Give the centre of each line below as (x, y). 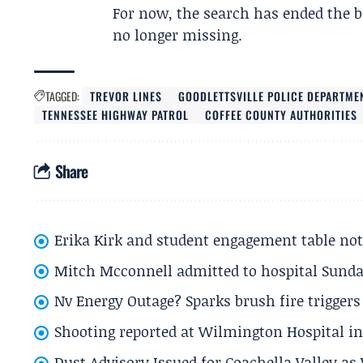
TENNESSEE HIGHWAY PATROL (116, 115)
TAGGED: (62, 96)
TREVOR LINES (126, 96)
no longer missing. (178, 35)
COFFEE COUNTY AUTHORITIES (282, 115)
